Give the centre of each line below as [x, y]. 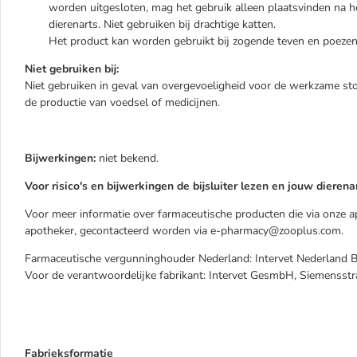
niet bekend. [127, 158]
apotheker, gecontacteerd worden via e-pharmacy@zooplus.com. [184, 231]
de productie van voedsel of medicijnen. [122, 102]
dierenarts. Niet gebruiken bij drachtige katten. [162, 24]
